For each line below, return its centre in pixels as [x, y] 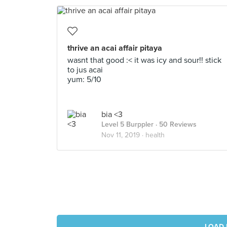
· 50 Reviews [175, 124]
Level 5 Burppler [127, 124]
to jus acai [85, 70]
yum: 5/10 [84, 80]
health [155, 135]
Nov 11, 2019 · [123, 135]
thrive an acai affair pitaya [115, 48]
